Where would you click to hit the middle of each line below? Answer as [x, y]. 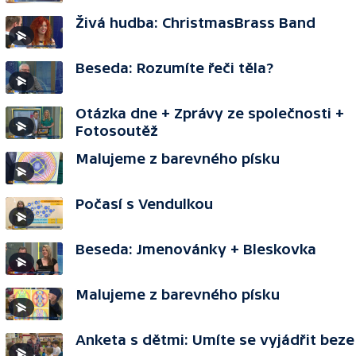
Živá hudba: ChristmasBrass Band [195, 23]
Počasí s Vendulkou [144, 204]
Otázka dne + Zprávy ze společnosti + [210, 113]
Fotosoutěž [117, 131]
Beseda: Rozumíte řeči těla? [174, 68]
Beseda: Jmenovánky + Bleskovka [196, 249]
